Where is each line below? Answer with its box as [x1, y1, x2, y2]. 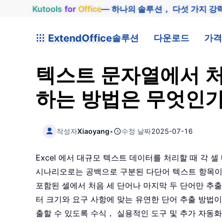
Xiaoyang [77, 126, 110, 135]
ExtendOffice [46, 32, 112, 44]
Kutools [32, 3, 62, 14]
